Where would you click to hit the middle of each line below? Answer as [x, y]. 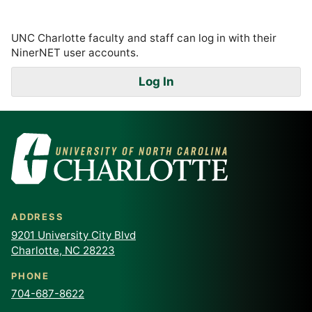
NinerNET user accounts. [75, 53]
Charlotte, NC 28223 [63, 250]
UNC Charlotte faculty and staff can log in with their [144, 38]
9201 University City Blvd [73, 235]
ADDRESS [38, 217]
